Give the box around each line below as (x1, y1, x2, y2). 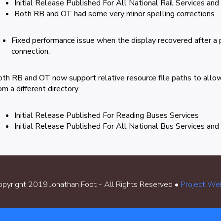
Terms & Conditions (81, 208, 149, 220)
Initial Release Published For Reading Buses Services (14, 110, 199, 121)
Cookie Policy (23, 208, 70, 220)
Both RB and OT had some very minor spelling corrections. (14, 8, 216, 19)
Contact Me (157, 208, 198, 220)
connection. (11, 45, 50, 57)
